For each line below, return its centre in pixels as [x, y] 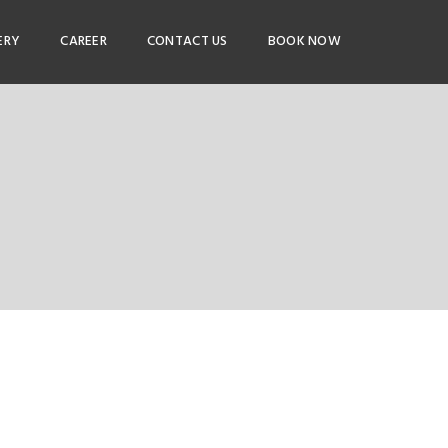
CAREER [83, 41]
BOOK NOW [304, 41]
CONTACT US [187, 41]
